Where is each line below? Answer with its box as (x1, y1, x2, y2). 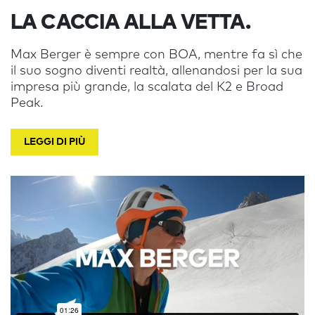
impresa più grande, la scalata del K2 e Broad (11, 81, 283, 94)
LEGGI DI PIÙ (24, 137, 85, 147)
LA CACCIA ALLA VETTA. (11, 13, 250, 33)
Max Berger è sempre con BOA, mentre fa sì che (11, 49, 302, 61)
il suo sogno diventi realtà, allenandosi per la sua (11, 65, 302, 77)
